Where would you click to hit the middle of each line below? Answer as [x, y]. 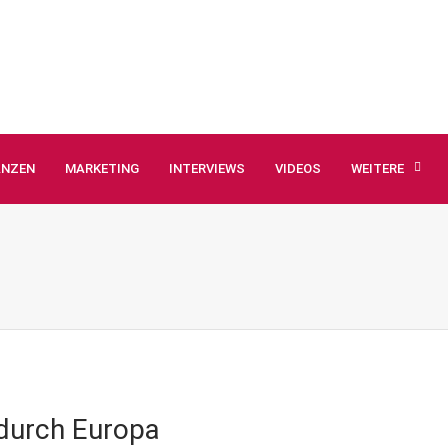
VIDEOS [298, 168]
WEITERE [377, 168]
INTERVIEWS [207, 168]
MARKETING [102, 168]
